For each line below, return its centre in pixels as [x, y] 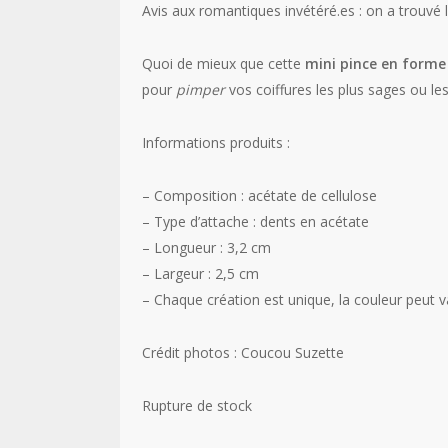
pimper [200, 89]
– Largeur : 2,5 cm [200, 273]
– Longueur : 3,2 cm [206, 247]
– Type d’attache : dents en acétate [255, 221]
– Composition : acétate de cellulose [259, 195]
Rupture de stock [196, 405]
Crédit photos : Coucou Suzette [242, 352]
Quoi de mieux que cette [223, 63]
